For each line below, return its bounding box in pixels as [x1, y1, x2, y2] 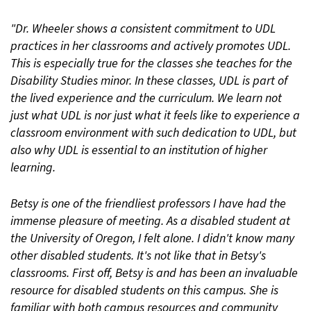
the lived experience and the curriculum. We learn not [10, 90, 282, 108]
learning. [10, 159, 58, 177]
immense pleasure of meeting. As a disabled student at [10, 212, 290, 230]
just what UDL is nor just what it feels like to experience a [10, 107, 300, 125]
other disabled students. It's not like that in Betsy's [10, 247, 266, 265]
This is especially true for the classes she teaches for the [10, 55, 292, 73]
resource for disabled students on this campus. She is [10, 282, 278, 300]
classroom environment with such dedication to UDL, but [10, 124, 296, 142]
